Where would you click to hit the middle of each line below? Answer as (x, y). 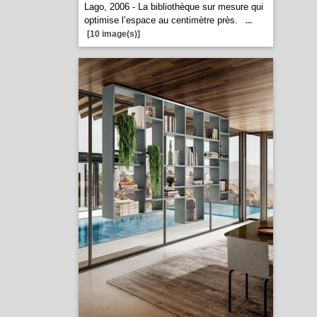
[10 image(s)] (113, 34)
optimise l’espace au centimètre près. (161, 20)
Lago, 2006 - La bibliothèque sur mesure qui (173, 7)
